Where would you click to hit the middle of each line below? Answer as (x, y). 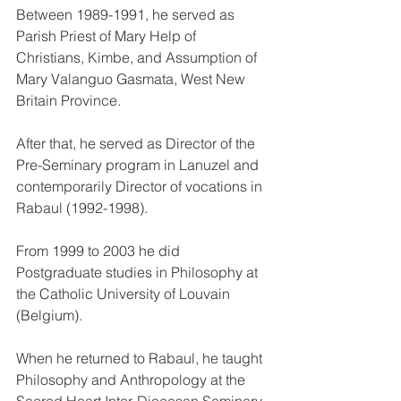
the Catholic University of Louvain (125, 293)
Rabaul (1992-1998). (82, 207)
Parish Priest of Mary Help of (108, 35)
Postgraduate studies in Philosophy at (139, 272)
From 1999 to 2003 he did (100, 250)
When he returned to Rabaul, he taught (141, 358)
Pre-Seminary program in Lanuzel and (139, 164)
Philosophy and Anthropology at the (132, 379)
